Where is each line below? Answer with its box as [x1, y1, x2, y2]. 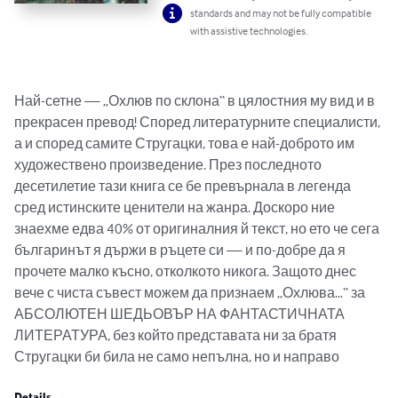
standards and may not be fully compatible [190, 6, 372, 20]
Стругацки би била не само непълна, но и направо [14, 347, 339, 366]
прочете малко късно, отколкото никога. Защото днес [14, 262, 359, 281]
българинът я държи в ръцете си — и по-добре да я [14, 241, 348, 259]
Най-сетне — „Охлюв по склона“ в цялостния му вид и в [14, 92, 378, 110]
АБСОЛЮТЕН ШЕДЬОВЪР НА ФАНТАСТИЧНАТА [14, 305, 347, 323]
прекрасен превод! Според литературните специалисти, [14, 113, 383, 131]
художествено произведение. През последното [14, 155, 324, 174]
